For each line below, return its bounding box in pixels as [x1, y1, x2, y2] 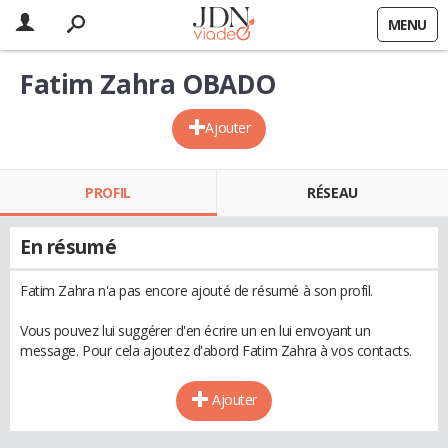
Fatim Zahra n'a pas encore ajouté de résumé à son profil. [20, 281, 374, 300]
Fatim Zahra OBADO [20, 66, 276, 102]
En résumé [20, 234, 117, 260]
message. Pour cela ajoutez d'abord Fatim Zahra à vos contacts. [20, 341, 412, 360]
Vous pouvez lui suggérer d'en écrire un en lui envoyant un [20, 321, 371, 340]
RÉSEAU [307, 183, 358, 202]
